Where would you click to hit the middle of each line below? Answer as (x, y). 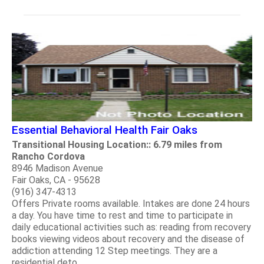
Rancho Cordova (48, 156)
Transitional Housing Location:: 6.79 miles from (117, 144)
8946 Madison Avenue (57, 168)
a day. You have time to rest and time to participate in (122, 215)
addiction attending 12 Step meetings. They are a (115, 250)
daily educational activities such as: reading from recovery (131, 227)
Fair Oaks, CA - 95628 (56, 180)
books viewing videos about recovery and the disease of (128, 239)
